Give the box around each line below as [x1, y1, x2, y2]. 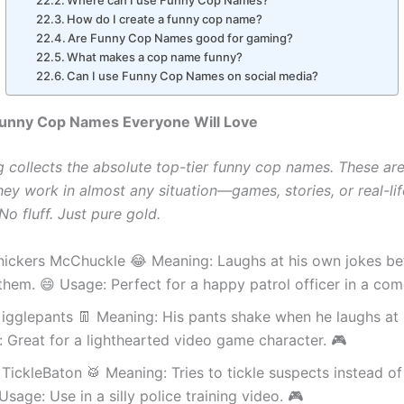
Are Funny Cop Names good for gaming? [68, 31, 294, 46]
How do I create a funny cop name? [67, 12, 263, 27]
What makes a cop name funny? [67, 50, 243, 65]
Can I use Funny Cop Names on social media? [67, 69, 319, 84]
